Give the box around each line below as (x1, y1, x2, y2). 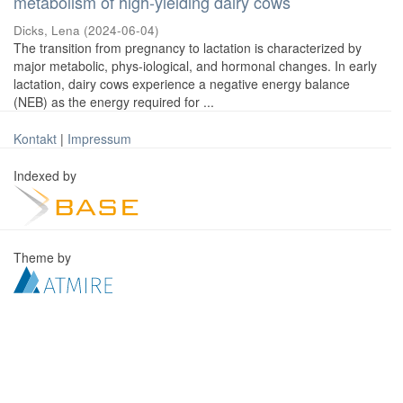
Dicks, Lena (13, 22, 80, 39)
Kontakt (13, 130, 57, 148)
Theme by (13, 248, 75, 266)
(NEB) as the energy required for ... (13, 93, 214, 111)
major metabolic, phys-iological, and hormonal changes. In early (13, 57, 377, 75)
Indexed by (13, 166, 80, 184)
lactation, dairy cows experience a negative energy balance (13, 75, 350, 93)
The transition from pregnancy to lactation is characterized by (13, 39, 362, 57)
